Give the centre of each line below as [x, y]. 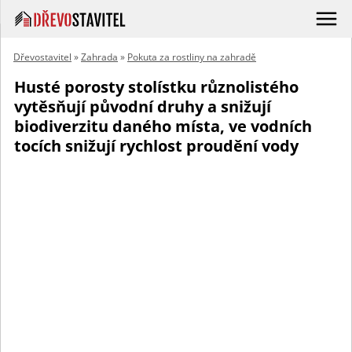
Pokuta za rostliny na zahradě [192, 57]
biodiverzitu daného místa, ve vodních [163, 126]
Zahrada [99, 57]
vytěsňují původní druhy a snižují [143, 106]
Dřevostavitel [42, 57]
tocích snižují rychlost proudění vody [156, 146]
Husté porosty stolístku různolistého [156, 87]
